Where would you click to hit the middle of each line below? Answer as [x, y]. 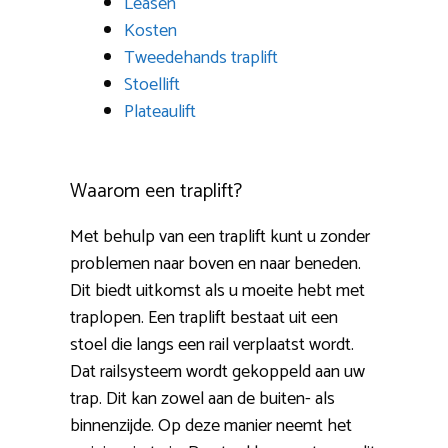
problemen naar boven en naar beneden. [215, 264]
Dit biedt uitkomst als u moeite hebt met [217, 291]
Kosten [150, 31]
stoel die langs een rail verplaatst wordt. [212, 345]
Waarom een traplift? [156, 192]
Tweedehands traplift [201, 58]
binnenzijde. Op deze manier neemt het [211, 426]
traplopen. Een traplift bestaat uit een [204, 318]
